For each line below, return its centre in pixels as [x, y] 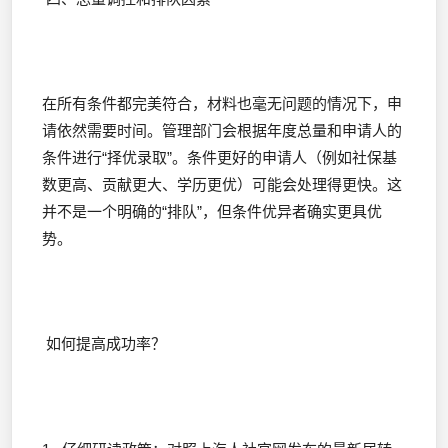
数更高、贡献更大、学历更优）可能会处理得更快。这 [222, 185]
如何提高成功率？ [104, 344]
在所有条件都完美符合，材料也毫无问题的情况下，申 [222, 104]
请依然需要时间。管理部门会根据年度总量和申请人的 [222, 131]
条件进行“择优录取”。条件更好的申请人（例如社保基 [219, 158]
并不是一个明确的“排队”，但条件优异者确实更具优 [212, 212]
